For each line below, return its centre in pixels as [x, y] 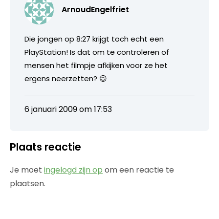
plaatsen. [28, 183]
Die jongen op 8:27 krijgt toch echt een [94, 39]
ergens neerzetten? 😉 [66, 78]
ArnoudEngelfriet [95, 9]
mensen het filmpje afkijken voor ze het [96, 65]
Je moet [27, 170]
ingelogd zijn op [73, 170]
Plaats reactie [45, 147]
